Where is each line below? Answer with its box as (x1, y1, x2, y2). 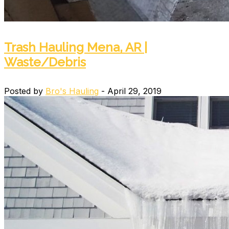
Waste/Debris (4, 54, 86, 70)
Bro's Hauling (45, 85, 99, 96)
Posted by (4, 85, 45, 96)
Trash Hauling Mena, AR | (4, 39, 147, 55)
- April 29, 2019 (99, 85, 162, 96)
